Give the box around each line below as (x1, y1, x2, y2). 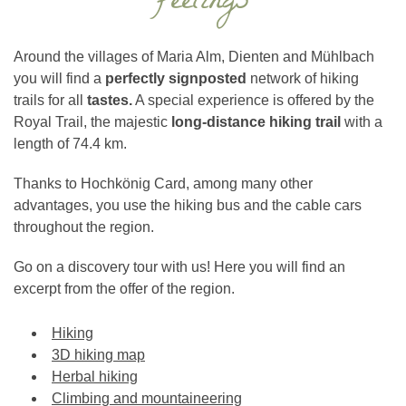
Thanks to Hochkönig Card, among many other (14, 176, 313, 191)
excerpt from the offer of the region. (14, 281, 235, 296)
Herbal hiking (52, 369, 138, 384)
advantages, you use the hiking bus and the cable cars (14, 198, 362, 213)
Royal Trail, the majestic (14, 114, 171, 130)
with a (344, 114, 382, 130)
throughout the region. (14, 219, 154, 235)
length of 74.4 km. (14, 136, 127, 151)
